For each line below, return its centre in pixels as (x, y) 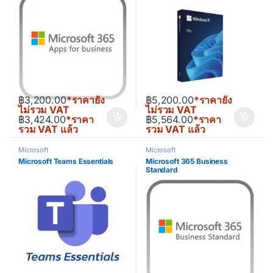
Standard (161, 170)
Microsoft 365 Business (186, 161)
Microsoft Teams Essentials (66, 161)
